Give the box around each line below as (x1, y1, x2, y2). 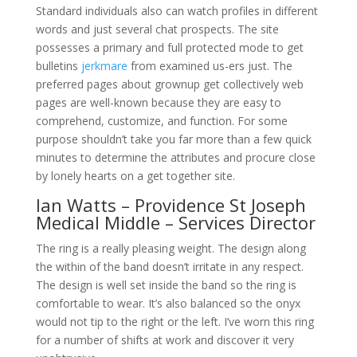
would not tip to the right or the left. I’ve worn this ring (35, 314, 314, 329)
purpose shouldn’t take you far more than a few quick (35, 131, 312, 147)
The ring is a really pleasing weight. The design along (35, 241, 306, 256)
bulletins (35, 58, 81, 73)
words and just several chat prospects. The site (35, 22, 279, 37)
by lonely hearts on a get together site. (35, 168, 235, 183)
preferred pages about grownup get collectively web (35, 76, 304, 92)
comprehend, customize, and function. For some (35, 113, 288, 128)
